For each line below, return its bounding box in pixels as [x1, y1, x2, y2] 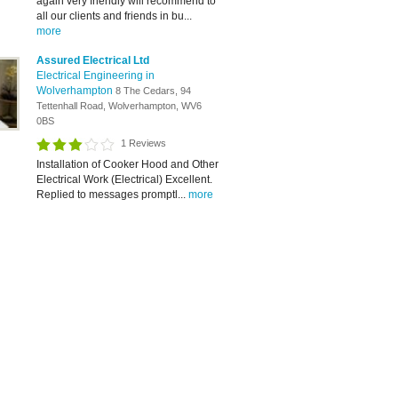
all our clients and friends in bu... [36, 10, 192, 22]
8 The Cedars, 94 [115, 85, 191, 96]
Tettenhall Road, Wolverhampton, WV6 [36, 100, 202, 111]
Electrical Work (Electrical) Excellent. [36, 173, 212, 186]
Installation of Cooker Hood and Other [36, 158, 219, 171]
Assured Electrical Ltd [36, 54, 149, 67]
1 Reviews [121, 138, 166, 148]
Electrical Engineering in [36, 69, 155, 82]
